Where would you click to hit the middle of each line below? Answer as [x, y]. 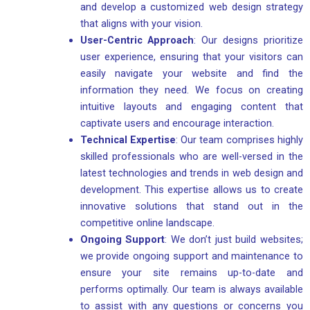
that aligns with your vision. [141, 23]
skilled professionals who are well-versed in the [191, 156]
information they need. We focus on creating [191, 90]
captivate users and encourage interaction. [177, 123]
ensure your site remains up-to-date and [191, 272]
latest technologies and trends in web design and [191, 173]
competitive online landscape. [147, 222]
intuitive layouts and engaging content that [191, 106]
